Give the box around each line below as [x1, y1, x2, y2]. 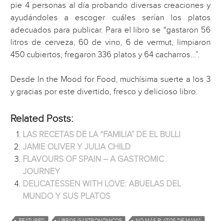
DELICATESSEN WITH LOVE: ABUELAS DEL [23, 179, 182, 189]
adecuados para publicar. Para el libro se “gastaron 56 [10, 25, 211, 36]
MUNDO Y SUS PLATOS [23, 191, 111, 201]
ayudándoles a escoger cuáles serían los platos [10, 13, 211, 23]
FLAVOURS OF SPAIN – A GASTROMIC [23, 154, 164, 164]
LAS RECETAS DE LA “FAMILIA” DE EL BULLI [23, 129, 181, 140]
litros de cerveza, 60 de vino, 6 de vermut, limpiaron [10, 37, 211, 48]
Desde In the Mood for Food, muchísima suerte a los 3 [10, 74, 211, 85]
